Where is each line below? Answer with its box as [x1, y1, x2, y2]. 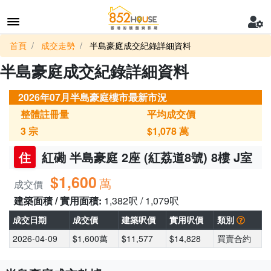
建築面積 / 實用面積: [14, 194, 104, 207]
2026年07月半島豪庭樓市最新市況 [18, 90, 167, 104]
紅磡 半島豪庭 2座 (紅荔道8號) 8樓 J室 [38, 148, 252, 166]
